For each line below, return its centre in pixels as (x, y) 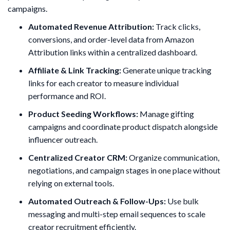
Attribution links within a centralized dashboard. (113, 52)
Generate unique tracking (166, 70)
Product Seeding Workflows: (83, 113)
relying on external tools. (71, 183)
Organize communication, (173, 157)
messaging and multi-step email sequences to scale (117, 214)
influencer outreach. (63, 139)
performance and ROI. (67, 95)
